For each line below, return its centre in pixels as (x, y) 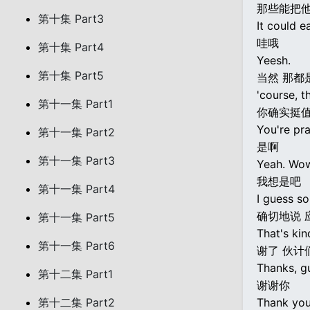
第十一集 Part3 (76, 161)
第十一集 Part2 (76, 132)
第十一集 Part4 (76, 189)
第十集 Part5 (71, 75)
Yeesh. (274, 60)
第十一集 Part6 (76, 246)
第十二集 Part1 (75, 274)
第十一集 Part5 (76, 217)
